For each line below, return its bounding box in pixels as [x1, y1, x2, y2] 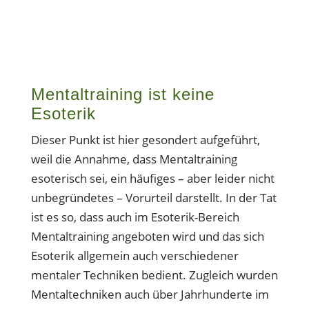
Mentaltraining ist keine [30, 85, 215, 103]
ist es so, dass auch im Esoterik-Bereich [30, 209, 239, 225]
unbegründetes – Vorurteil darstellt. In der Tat [30, 190, 277, 206]
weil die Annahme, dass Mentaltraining [30, 151, 237, 167]
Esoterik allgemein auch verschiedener [30, 248, 239, 263]
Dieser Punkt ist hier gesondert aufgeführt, [30, 132, 260, 148]
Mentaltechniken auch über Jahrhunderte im [30, 286, 269, 302]
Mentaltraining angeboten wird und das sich [30, 228, 264, 244]
